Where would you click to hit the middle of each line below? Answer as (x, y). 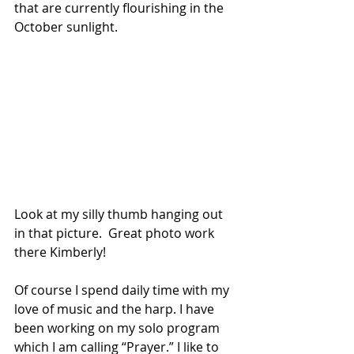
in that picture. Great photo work (116, 233)
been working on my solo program (119, 328)
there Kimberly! (62, 252)
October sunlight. (68, 27)
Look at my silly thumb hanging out (120, 215)
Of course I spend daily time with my (122, 290)
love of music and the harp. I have (116, 309)
